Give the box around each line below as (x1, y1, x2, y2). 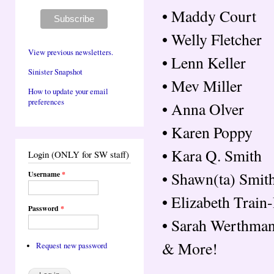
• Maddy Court (162, 5, 256, 26)
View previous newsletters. (28, 46, 113, 57)
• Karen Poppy (162, 121, 253, 143)
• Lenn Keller (162, 51, 246, 73)
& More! (162, 237, 218, 259)
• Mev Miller (162, 75, 242, 96)
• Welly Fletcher (162, 28, 262, 50)
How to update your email (28, 86, 108, 97)
